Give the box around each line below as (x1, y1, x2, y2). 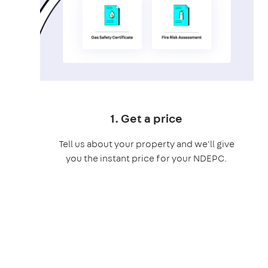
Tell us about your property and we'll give (59, 137, 235, 150)
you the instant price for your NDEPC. (66, 151, 228, 165)
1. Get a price (111, 109, 183, 126)
